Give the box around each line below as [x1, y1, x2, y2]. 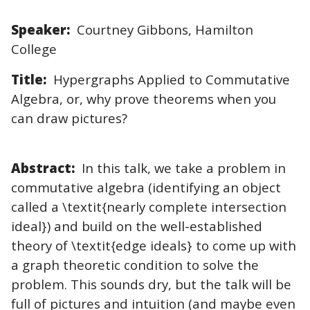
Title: [11, 70, 46, 88]
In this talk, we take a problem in [75, 158, 286, 176]
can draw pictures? [11, 109, 127, 127]
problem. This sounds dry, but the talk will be [11, 275, 291, 293]
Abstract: [11, 158, 75, 176]
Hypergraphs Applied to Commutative [53, 70, 290, 88]
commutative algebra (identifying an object [11, 178, 281, 196]
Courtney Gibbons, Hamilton [77, 20, 253, 38]
